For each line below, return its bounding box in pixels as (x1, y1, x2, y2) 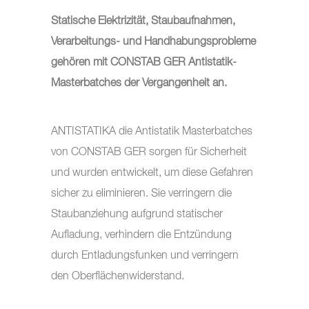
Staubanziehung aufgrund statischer (51, 209, 223, 220)
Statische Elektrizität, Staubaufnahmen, (51, 16, 235, 27)
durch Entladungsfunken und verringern (51, 250, 239, 261)
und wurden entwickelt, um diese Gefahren (51, 168, 253, 179)
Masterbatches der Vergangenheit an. (51, 78, 227, 89)
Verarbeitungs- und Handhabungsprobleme (51, 37, 256, 48)
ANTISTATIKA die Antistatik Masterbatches (51, 126, 252, 137)
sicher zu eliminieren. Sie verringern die (51, 188, 232, 199)
